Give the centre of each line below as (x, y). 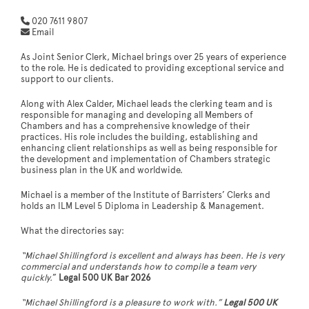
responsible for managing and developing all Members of (137, 116)
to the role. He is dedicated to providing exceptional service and (152, 69)
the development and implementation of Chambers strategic (146, 160)
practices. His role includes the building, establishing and (139, 138)
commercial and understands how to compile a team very (138, 267)
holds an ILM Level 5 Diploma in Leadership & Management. (142, 207)
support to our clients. (67, 80)
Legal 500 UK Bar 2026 (105, 278)
